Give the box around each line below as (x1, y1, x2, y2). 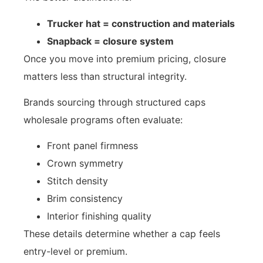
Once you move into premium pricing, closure (23, 52, 226, 65)
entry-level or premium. (23, 245, 127, 258)
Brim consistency (47, 193, 123, 205)
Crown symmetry (47, 157, 123, 170)
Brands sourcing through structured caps (23, 96, 205, 109)
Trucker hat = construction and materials (47, 17, 235, 29)
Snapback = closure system (47, 35, 174, 47)
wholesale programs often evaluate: (23, 114, 183, 126)
